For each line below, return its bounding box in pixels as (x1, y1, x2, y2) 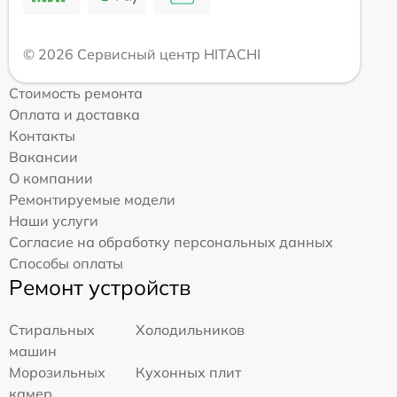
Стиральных (9, 320, 95, 339)
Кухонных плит (136, 362, 242, 381)
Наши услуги (9, 211, 98, 230)
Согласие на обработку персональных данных (9, 232, 333, 251)
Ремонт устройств (9, 273, 191, 300)
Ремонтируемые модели (9, 190, 175, 208)
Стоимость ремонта (9, 83, 143, 102)
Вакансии (9, 147, 78, 166)
